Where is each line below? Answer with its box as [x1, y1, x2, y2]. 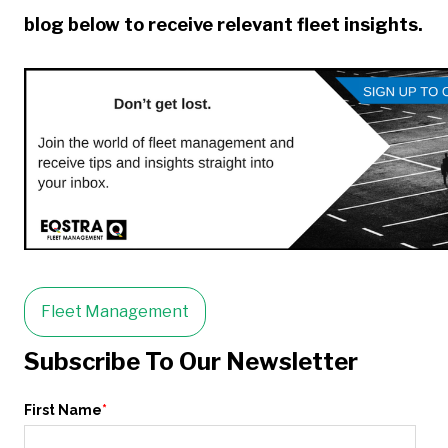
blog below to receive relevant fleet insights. [24, 14, 423, 36]
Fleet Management [41, 302, 189, 322]
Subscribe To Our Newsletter [24, 347, 358, 377]
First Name [24, 401, 102, 418]
